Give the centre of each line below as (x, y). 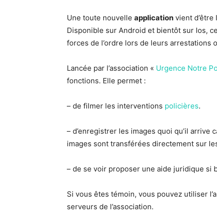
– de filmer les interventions (116, 106)
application (154, 18)
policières (182, 106)
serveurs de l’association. (110, 207)
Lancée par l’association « (111, 68)
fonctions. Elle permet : (106, 81)
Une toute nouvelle (101, 18)
